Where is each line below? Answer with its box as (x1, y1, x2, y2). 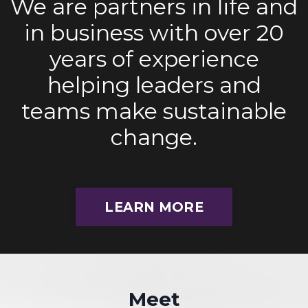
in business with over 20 (24, 19, 284, 46)
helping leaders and (47, 71, 261, 98)
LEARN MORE (104, 198, 203, 215)
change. (111, 123, 197, 151)
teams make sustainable (21, 97, 287, 124)
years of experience (49, 45, 259, 72)
